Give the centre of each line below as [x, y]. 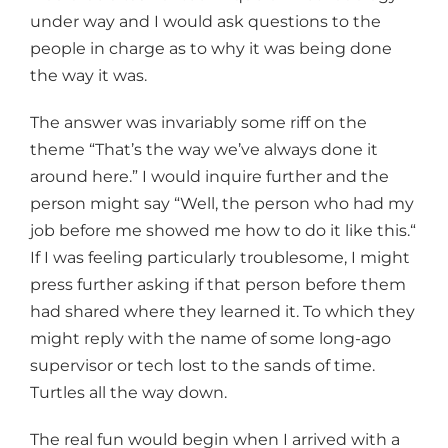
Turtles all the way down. [128, 392]
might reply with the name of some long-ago [210, 338]
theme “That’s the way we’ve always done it [204, 149]
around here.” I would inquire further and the [209, 176]
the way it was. [88, 75]
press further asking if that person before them [218, 284]
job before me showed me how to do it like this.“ [223, 230]
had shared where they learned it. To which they [222, 311]
